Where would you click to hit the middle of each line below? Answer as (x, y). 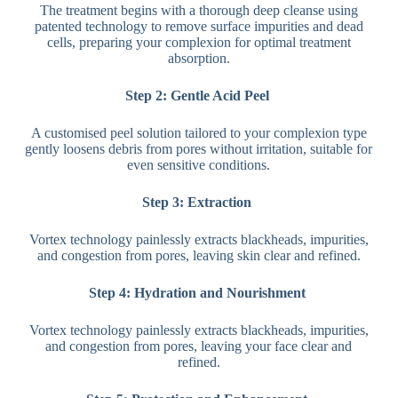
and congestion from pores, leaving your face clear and (199, 346)
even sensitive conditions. (199, 164)
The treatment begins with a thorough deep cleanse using (199, 10)
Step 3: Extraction (199, 202)
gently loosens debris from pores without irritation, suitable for (199, 148)
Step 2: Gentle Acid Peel (199, 95)
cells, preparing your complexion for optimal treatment (199, 42)
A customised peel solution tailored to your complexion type (199, 132)
